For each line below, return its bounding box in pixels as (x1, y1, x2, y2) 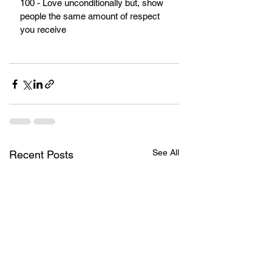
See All (152, 148, 179, 158)
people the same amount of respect (20, 11, 162, 22)
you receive (20, 24, 66, 35)
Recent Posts (9, 148, 73, 161)
